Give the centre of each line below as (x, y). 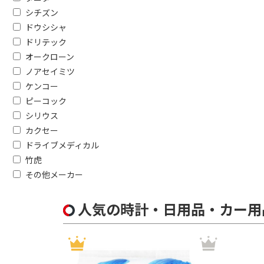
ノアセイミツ (50, 71)
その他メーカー (54, 174)
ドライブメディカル (62, 145)
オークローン (50, 57)
